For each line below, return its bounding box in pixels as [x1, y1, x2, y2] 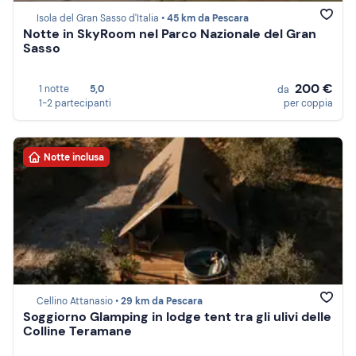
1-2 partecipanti [39, 97, 111, 110]
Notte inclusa [44, 150, 104, 164]
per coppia [284, 97, 333, 110]
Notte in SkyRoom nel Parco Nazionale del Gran [23, 25, 316, 43]
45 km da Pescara [167, 12, 249, 25]
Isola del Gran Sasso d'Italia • [37, 12, 167, 25]
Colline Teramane [23, 323, 132, 340]
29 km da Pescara [121, 295, 203, 308]
